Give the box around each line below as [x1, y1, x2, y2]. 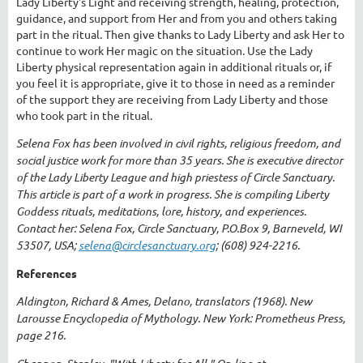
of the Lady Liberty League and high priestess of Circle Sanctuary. [16, 169, 335, 185]
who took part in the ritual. [16, 107, 152, 122]
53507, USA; [16, 237, 79, 253]
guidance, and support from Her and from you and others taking [16, 10, 337, 25]
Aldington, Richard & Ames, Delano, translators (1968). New [16, 293, 312, 309]
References [16, 265, 77, 280]
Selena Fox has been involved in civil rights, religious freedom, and [16, 135, 340, 151]
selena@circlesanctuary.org [79, 237, 216, 253]
